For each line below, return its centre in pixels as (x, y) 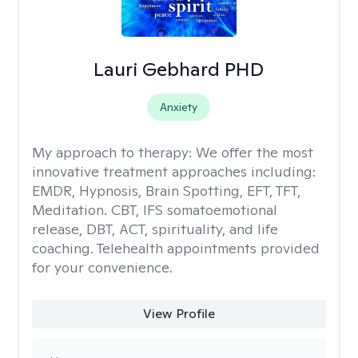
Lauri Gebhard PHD (179, 69)
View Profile (179, 314)
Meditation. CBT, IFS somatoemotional (155, 210)
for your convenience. (102, 267)
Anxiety (179, 107)
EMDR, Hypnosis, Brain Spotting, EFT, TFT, (166, 191)
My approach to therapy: (114, 152)
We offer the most (255, 152)
